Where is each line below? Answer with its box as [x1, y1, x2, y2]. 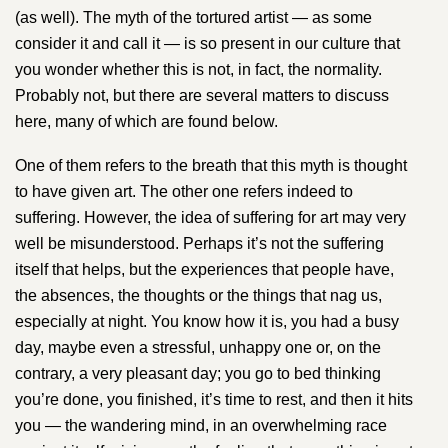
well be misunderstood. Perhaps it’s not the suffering [15, 235, 384, 253]
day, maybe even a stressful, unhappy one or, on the [15, 339, 381, 357]
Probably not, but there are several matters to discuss [15, 86, 389, 104]
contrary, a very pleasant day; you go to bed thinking [15, 365, 381, 383]
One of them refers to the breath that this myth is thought [15, 157, 407, 175]
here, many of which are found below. [15, 112, 278, 130]
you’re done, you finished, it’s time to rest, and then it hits [15, 391, 413, 409]
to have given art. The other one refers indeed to [15, 183, 353, 201]
